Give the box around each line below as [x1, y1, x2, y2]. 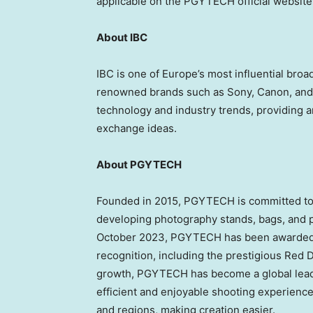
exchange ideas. [96, 121, 177, 135]
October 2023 [96, 230, 165, 244]
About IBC [96, 30, 147, 44]
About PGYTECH [96, 157, 182, 171]
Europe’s [162, 66, 205, 80]
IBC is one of [96, 66, 162, 80]
